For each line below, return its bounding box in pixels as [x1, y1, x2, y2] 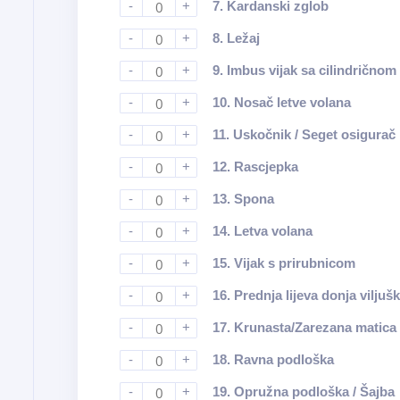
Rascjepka [233, 159, 298, 174]
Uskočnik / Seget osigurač [232, 127, 396, 142]
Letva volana [233, 223, 312, 238]
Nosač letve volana [233, 95, 351, 110]
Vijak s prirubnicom [233, 255, 355, 271]
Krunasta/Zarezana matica [233, 320, 396, 335]
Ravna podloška [233, 352, 334, 367]
